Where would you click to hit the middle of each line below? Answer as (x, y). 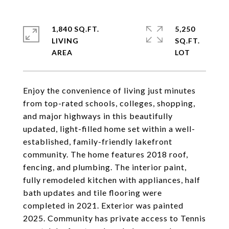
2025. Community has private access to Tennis (114, 218)
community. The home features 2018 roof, (106, 154)
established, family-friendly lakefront (98, 141)
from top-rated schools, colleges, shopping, (109, 103)
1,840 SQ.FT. (75, 29)
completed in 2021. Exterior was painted (103, 205)
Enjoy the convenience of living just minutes (109, 90)
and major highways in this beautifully (98, 116)
